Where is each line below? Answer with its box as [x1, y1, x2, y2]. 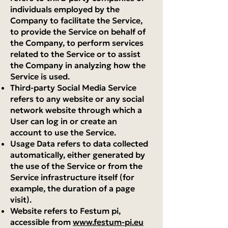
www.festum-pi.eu [73, 217, 144, 227]
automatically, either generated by [10, 150, 145, 160]
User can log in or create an [10, 116, 117, 126]
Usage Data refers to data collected [10, 138, 148, 149]
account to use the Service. [10, 127, 116, 137]
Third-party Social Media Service [10, 82, 136, 93]
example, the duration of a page [10, 183, 135, 193]
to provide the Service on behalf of [10, 26, 146, 37]
